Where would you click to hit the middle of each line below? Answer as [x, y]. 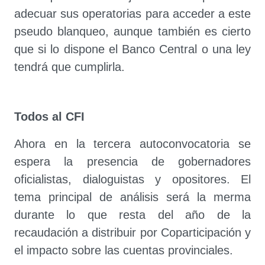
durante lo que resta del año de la [132, 215]
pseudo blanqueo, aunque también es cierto [132, 31]
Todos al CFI [49, 117]
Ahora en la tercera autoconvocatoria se [132, 144]
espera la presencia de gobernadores [132, 161]
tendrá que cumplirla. [70, 67]
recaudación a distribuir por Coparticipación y [132, 232]
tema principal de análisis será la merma [132, 197]
